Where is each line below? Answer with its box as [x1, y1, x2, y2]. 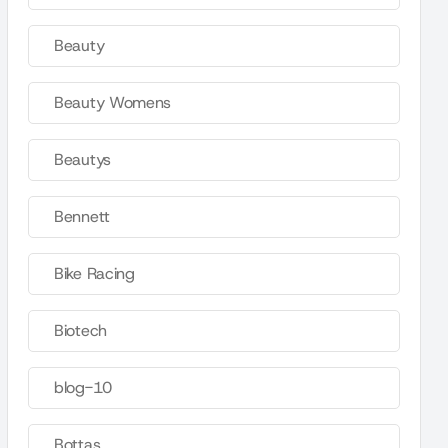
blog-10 [54, 377, 112, 398]
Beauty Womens [54, 92, 172, 113]
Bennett [54, 206, 110, 227]
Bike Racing [54, 263, 135, 284]
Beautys [54, 149, 111, 170]
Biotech [54, 320, 107, 341]
